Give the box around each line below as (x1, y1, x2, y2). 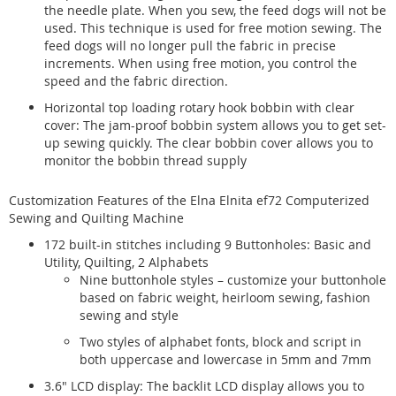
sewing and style (80, 306, 179, 324)
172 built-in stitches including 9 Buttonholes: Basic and (44, 235, 371, 253)
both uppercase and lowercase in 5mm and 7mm (80, 350, 375, 368)
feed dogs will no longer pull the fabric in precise (44, 36, 336, 54)
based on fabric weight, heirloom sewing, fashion (80, 288, 370, 306)
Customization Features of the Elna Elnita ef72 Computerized (9, 191, 369, 209)
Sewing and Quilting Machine (9, 209, 184, 226)
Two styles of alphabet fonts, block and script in (80, 332, 362, 350)
